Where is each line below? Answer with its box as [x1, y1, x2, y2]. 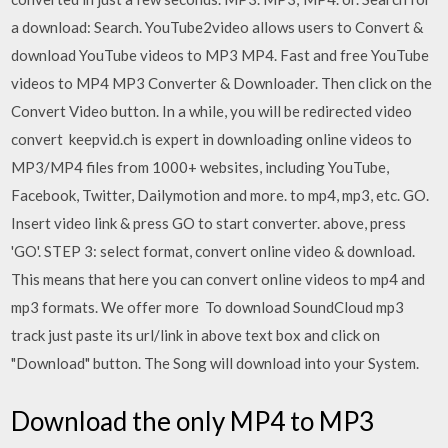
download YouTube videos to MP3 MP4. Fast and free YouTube [11, 46, 430, 64]
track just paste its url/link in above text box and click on [11, 326, 381, 344]
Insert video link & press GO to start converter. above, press [11, 214, 407, 232]
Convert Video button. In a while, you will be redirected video [11, 102, 413, 120]
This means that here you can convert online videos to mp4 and [11, 270, 426, 288]
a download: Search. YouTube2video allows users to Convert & [11, 18, 424, 36]
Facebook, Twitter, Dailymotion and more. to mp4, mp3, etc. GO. [11, 186, 430, 204]
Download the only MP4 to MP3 [11, 404, 375, 437]
